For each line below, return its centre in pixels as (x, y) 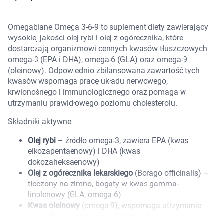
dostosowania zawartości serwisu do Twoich (110, 213)
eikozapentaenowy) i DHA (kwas (84, 151)
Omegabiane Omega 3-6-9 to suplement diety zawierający (108, 27)
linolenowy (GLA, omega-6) (74, 195)
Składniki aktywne (39, 122)
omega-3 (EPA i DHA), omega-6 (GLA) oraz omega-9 (98, 59)
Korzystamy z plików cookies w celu (94, 201)
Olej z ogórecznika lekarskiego (80, 173)
